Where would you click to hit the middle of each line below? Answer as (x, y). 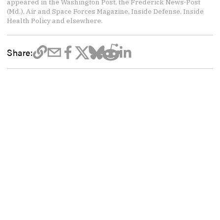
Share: (20, 52)
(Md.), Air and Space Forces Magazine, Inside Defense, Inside (106, 12)
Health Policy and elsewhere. (55, 21)
